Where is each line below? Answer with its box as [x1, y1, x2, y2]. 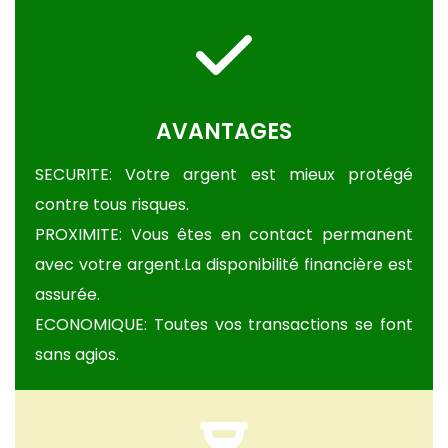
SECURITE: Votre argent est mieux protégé [35, 163, 413, 186]
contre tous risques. [35, 193, 189, 216]
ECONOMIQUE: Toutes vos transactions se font [35, 313, 413, 336]
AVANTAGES [156, 116, 292, 147]
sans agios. [35, 343, 119, 366]
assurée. [35, 283, 100, 306]
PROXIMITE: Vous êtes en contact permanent [35, 223, 413, 246]
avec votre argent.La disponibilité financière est [35, 253, 413, 276]
